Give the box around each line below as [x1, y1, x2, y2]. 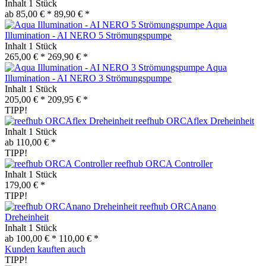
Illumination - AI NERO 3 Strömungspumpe [5, 73, 172, 84]
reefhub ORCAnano [140, 201, 216, 212]
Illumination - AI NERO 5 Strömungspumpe [5, 30, 172, 41]
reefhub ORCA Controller [115, 159, 213, 169]
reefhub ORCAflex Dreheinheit [135, 116, 254, 126]
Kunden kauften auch [5, 244, 85, 255]
